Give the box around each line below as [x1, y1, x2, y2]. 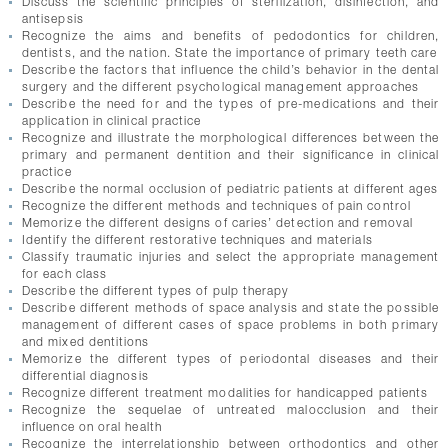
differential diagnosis [21, 371, 149, 383]
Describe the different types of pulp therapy [21, 286, 290, 298]
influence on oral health [21, 422, 162, 434]
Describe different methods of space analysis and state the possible [21, 303, 440, 315]
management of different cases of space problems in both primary [21, 320, 440, 332]
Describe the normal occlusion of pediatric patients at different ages [21, 184, 439, 196]
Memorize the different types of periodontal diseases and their [21, 354, 440, 366]
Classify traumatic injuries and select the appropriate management [21, 252, 440, 264]
